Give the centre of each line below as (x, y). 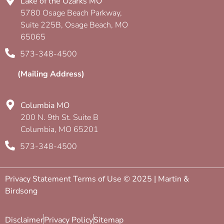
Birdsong (21, 191)
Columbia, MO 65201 (60, 129)
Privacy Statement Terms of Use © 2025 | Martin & (97, 179)
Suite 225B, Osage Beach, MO (74, 25)
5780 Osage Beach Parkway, (71, 13)
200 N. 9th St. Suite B (60, 117)
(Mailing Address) (51, 74)
